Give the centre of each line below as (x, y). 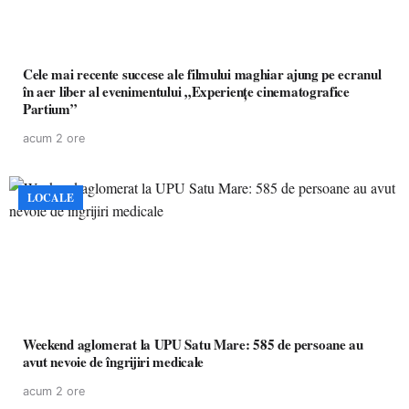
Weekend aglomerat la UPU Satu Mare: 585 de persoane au (193, 344)
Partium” (50, 109)
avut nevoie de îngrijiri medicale (114, 362)
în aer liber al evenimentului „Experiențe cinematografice (186, 91)
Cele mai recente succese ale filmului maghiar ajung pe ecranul (202, 74)
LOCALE (51, 198)
